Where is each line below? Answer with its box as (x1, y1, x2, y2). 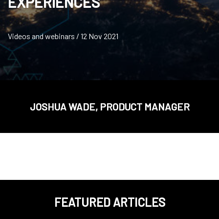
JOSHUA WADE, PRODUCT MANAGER (29, 101, 190, 113)
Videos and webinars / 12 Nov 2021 (8, 31, 118, 41)
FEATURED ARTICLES (54, 195, 165, 210)
